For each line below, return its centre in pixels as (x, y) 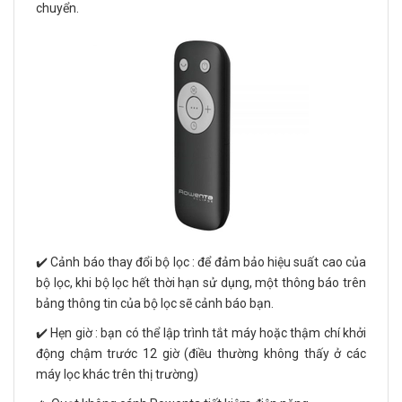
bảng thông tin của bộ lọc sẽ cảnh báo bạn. (155, 304)
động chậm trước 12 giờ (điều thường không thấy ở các (201, 354)
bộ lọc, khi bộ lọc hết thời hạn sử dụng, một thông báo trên (201, 283)
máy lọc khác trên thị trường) (117, 375)
